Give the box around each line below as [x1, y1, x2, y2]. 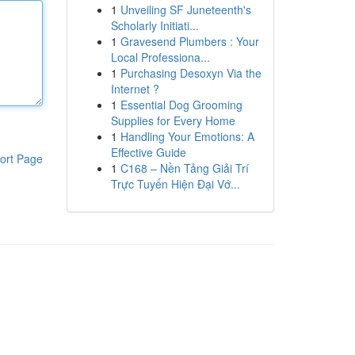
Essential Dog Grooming [120, 97, 242, 113]
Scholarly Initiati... [110, 17, 199, 33]
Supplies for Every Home [110, 113, 235, 128]
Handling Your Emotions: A [120, 128, 254, 144]
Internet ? [110, 81, 159, 97]
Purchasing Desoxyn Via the [120, 65, 261, 81]
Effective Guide [110, 144, 186, 160]
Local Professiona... [110, 49, 210, 65]
